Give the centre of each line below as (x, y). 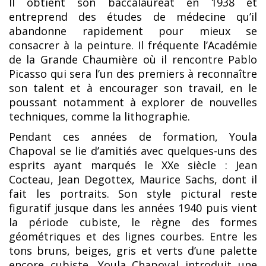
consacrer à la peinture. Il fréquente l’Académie (133, 45)
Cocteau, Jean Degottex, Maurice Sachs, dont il (133, 180)
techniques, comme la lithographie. (101, 117)
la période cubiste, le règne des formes (133, 222)
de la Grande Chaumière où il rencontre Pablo (133, 60)
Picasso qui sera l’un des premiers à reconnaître (133, 74)
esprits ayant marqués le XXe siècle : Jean (133, 165)
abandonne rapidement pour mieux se (133, 31)
